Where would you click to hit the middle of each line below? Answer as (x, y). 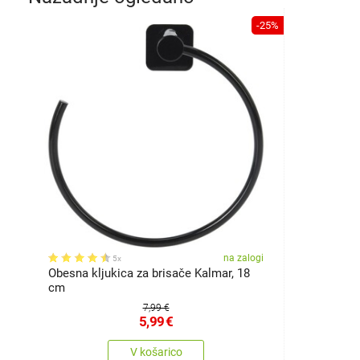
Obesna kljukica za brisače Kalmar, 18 (149, 273)
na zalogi (243, 258)
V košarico (156, 352)
